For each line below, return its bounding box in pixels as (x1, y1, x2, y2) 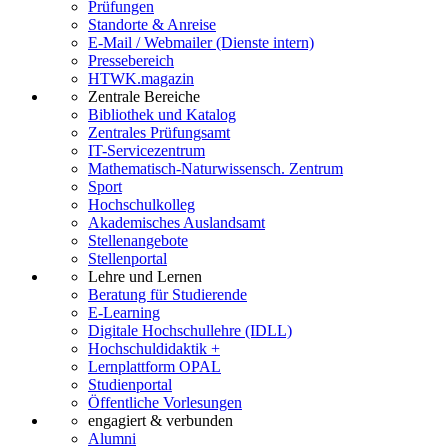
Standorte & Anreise (88, 16, 216, 34)
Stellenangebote (88, 232, 188, 250)
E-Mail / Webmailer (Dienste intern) (88, 34, 314, 52)
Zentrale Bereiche (88, 88, 200, 106)
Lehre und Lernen (88, 268, 202, 286)
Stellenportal (88, 250, 167, 268)
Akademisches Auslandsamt (88, 214, 265, 232)
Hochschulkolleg (88, 196, 195, 214)
